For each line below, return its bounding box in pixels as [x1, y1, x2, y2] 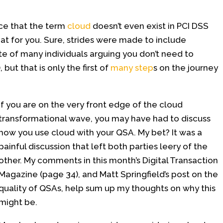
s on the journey [153, 63, 218, 73]
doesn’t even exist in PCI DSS [91, 21, 209, 31]
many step [111, 63, 153, 73]
